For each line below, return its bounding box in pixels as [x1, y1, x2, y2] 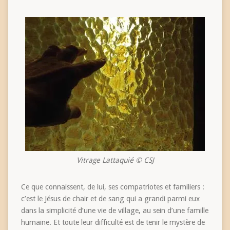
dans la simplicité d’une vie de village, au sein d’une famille [21, 206, 208, 215]
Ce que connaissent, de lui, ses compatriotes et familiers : [21, 183, 204, 191]
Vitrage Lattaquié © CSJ [76, 156, 154, 165]
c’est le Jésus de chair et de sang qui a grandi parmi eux [21, 195, 200, 203]
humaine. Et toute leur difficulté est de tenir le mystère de [21, 218, 205, 227]
